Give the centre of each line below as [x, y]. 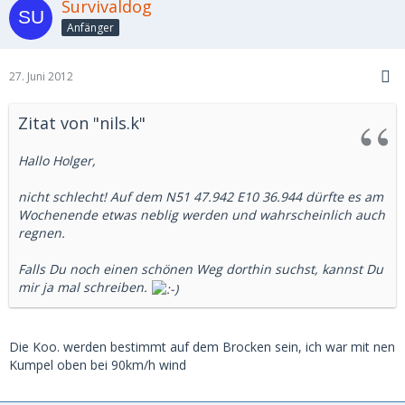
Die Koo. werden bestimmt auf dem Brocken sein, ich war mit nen [202, 346]
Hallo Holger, [57, 161]
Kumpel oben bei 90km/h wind [98, 364]
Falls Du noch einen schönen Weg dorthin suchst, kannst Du [201, 269]
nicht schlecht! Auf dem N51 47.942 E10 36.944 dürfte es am [201, 197]
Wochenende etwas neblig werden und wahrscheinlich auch [202, 215]
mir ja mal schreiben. [85, 287]
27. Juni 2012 [41, 77]
